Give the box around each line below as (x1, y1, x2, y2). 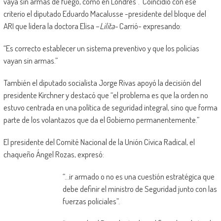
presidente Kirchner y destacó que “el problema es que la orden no (3, 90, 208, 101)
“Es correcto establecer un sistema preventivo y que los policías (3, 43, 199, 54)
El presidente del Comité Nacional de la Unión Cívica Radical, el (3, 137, 195, 147)
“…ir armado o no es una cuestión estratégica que (62, 171, 215, 182)
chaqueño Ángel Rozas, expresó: (3, 149, 104, 160)
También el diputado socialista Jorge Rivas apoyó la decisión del (3, 77, 201, 88)
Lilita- (99, 21, 118, 32)
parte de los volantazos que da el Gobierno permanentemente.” (3, 114, 199, 125)
